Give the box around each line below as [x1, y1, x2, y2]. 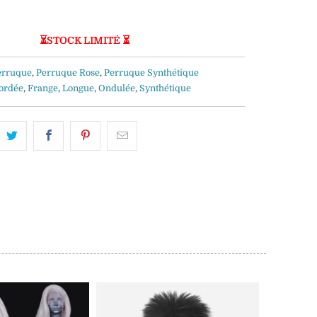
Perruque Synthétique [104, 68, 200, 79]
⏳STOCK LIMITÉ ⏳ [40, 35, 130, 47]
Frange [28, 83, 59, 94]
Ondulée [98, 83, 136, 94]
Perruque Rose [36, 68, 100, 79]
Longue [62, 83, 95, 94]
